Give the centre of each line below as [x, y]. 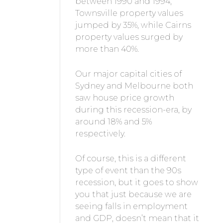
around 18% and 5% [113, 122]
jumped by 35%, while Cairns [133, 25]
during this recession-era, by [133, 110]
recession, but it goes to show [136, 183]
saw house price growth [124, 98]
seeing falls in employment [131, 207]
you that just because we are [133, 195]
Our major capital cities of [128, 74]
